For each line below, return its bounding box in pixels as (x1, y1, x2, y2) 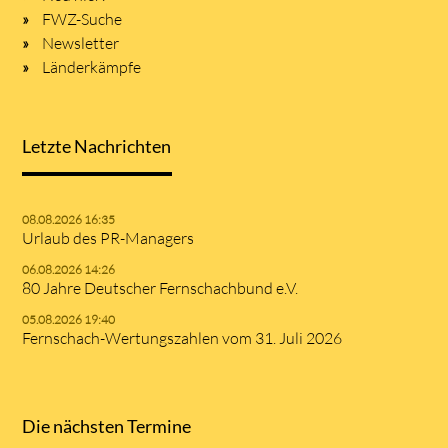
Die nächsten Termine (22, 416, 192, 438)
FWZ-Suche (42, 9, 123, 30)
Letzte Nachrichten (22, 135, 172, 157)
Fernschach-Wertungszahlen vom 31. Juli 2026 (22, 327, 343, 348)
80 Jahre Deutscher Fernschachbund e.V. (22, 277, 299, 298)
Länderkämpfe (42, 57, 142, 78)
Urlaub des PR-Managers (22, 227, 195, 248)
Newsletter (42, 33, 120, 54)
